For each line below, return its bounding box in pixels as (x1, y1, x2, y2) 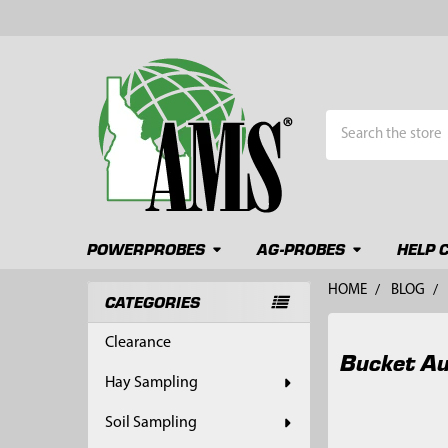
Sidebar (86, 313, 170, 345)
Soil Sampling (104, 414, 197, 431)
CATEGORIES (104, 290, 200, 312)
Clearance (104, 334, 171, 351)
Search (326, 113, 369, 129)
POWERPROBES (86, 237, 205, 259)
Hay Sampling (104, 374, 198, 391)
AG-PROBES (256, 237, 345, 259)
